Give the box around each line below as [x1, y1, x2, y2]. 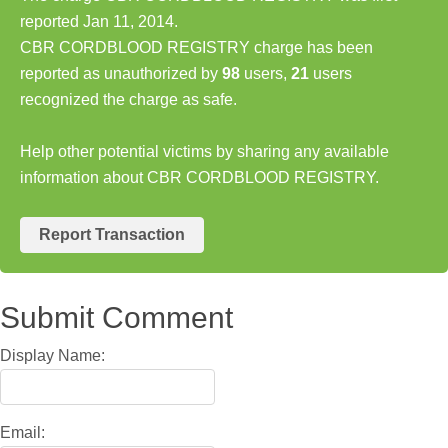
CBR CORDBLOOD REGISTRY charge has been [20, 38, 373, 56]
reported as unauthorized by [20, 64, 222, 82]
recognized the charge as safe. [20, 90, 237, 108]
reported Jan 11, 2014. [20, 12, 178, 30]
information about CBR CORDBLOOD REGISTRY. [20, 168, 379, 186]
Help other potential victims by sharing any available [20, 142, 389, 160]
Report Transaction [39, 225, 185, 243]
